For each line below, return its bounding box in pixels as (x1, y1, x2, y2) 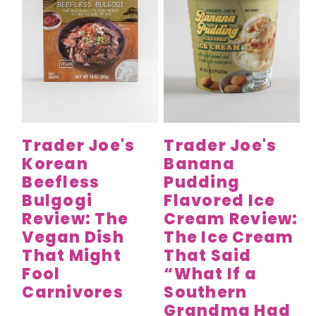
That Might (22, 244, 121, 267)
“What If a (164, 262, 257, 285)
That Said (164, 244, 252, 267)
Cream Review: (164, 207, 298, 230)
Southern (164, 281, 248, 303)
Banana (164, 152, 235, 175)
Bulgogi (22, 189, 92, 212)
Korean (22, 152, 88, 175)
